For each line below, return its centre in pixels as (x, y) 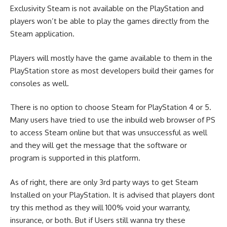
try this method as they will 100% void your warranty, (100, 207)
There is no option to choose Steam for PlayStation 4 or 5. (111, 107)
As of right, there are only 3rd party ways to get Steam (104, 182)
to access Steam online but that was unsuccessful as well (109, 133)
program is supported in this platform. (76, 158)
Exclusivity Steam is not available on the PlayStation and (107, 9)
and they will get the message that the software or (99, 145)
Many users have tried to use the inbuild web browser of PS (113, 120)
